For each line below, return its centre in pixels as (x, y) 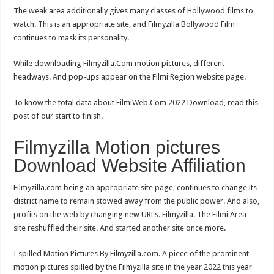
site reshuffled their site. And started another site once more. (120, 228)
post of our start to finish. (58, 116)
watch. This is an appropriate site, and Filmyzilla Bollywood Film (124, 24)
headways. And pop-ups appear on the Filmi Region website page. (131, 76)
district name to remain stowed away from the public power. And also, (137, 201)
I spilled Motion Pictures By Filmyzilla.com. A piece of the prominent (131, 253)
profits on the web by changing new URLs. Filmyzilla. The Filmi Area (130, 214)
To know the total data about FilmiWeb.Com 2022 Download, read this (136, 102)
